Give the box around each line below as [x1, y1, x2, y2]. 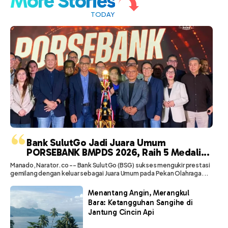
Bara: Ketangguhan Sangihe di [88, 198, 193, 208]
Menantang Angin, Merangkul [88, 188, 190, 198]
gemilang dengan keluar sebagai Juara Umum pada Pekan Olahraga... [10, 169, 209, 178]
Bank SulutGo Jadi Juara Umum [26, 137, 165, 149]
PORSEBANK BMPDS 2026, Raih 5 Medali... [26, 147, 209, 159]
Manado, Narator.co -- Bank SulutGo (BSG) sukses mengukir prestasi [10, 161, 210, 169]
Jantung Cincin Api [88, 208, 154, 217]
